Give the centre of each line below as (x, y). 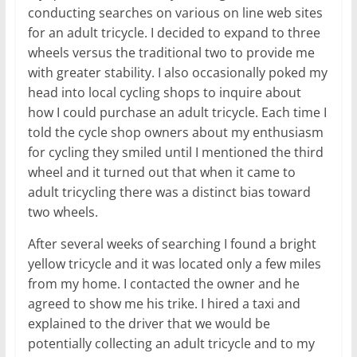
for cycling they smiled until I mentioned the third (175, 152)
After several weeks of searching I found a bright (172, 243)
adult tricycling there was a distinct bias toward (169, 192)
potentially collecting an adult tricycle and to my (171, 343)
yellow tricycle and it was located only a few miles (174, 263)
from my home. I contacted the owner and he (163, 283)
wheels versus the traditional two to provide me (171, 52)
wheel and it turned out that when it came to (161, 172)
